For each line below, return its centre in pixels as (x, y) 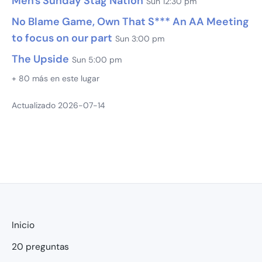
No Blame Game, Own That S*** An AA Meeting (130, 21)
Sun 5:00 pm (97, 59)
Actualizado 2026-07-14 (58, 105)
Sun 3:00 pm (140, 38)
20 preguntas (40, 247)
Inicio (23, 225)
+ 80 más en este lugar (56, 78)
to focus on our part (62, 38)
